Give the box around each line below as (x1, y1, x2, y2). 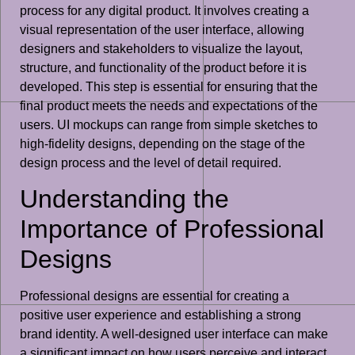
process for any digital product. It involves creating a (20, 3, 309, 17)
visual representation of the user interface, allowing (20, 22, 304, 36)
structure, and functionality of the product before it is (20, 60, 307, 74)
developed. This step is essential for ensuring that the (20, 79, 318, 94)
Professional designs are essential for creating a (20, 289, 289, 303)
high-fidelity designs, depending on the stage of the (20, 136, 305, 151)
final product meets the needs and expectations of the (20, 98, 318, 113)
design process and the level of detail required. (20, 155, 281, 170)
